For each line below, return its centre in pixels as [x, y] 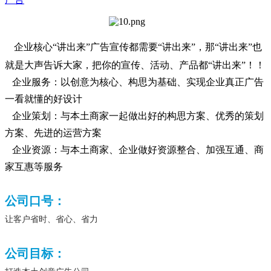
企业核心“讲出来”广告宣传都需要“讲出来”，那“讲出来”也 [138, 47]
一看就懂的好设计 [44, 99]
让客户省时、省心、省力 [51, 220]
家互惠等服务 [34, 167]
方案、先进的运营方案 [53, 133]
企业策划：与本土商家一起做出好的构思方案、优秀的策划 [134, 116]
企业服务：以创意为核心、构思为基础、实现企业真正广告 [134, 82]
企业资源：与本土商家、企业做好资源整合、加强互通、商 [134, 150]
